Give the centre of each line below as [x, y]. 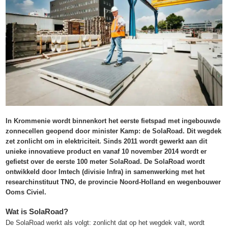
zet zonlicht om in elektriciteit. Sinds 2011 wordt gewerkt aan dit [107, 141]
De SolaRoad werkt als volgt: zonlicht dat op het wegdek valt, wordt [105, 222]
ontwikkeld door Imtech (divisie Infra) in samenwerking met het [105, 172]
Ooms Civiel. [26, 192]
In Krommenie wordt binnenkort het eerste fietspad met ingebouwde [113, 121]
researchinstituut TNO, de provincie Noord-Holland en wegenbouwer [113, 182]
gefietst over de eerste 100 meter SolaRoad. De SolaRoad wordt [105, 161]
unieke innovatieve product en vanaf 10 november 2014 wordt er [106, 151]
